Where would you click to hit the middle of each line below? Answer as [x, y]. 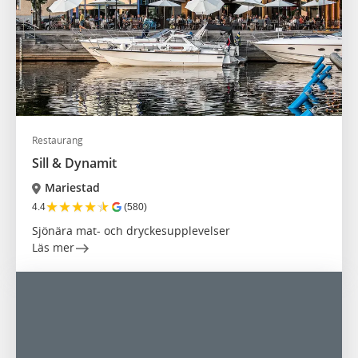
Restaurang [58, 141]
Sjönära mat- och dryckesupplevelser [131, 231]
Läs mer [53, 248]
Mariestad [72, 188]
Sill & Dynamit [74, 163]
